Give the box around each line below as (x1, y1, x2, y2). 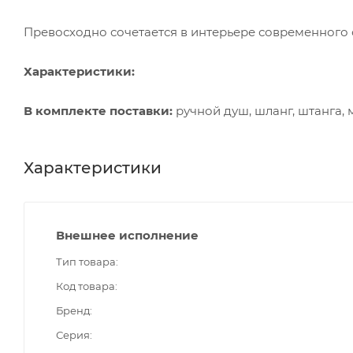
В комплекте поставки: (24, 102, 173, 118)
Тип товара (56, 255, 116, 268)
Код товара (56, 279, 115, 292)
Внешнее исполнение (56, 227, 199, 243)
